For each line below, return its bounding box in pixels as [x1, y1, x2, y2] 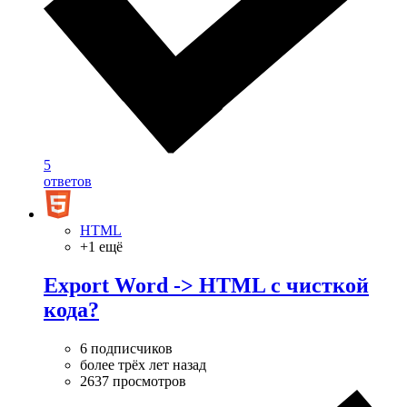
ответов [44, 173, 92, 189]
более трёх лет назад [80, 356, 206, 372]
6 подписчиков [80, 340, 173, 356]
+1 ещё [80, 238, 123, 254]
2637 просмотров [80, 372, 186, 389]
